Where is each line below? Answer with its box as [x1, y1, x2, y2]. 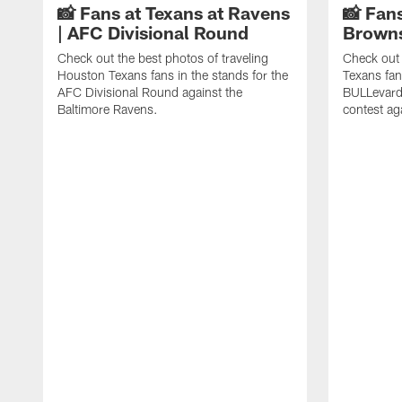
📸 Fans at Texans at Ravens [57, 2, 290, 24]
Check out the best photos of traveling [57, 50, 268, 66]
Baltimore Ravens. [57, 101, 158, 118]
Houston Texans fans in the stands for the [57, 67, 288, 83]
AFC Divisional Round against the [57, 84, 242, 100]
